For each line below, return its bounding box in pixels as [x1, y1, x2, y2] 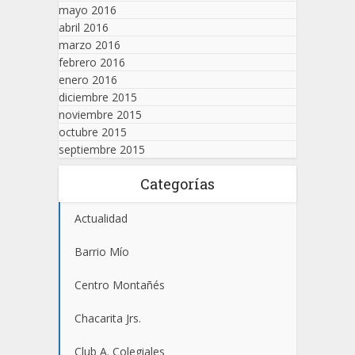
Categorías [140, 174, 215, 194]
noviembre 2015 [59, 107, 142, 123]
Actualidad [74, 211, 128, 227]
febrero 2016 [59, 55, 125, 71]
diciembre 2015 [59, 90, 137, 105]
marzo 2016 [59, 37, 120, 53]
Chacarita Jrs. [74, 311, 141, 326]
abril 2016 [59, 20, 109, 36]
